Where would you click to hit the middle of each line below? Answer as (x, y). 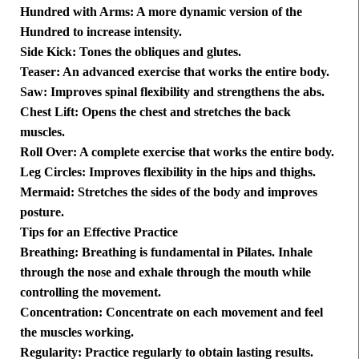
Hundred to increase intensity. (101, 32)
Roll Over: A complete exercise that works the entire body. (177, 152)
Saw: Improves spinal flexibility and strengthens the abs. (172, 92)
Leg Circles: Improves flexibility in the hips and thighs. (168, 172)
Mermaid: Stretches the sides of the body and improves (169, 192)
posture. (42, 212)
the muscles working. (77, 333)
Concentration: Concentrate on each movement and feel (171, 313)
